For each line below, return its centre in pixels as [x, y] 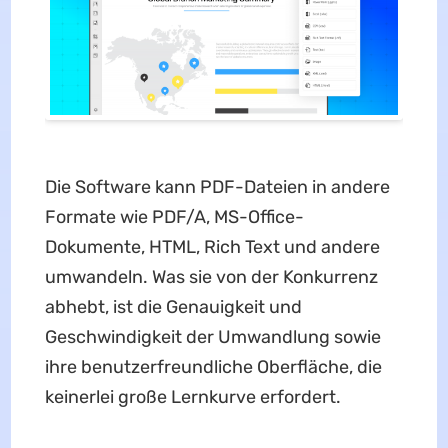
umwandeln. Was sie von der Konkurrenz [211, 277]
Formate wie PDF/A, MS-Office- [174, 217]
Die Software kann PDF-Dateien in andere [217, 187]
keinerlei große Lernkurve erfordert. [192, 397]
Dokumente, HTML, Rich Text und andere [212, 247]
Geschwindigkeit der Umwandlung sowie [212, 337]
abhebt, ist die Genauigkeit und [173, 307]
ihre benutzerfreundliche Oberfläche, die [213, 367]
